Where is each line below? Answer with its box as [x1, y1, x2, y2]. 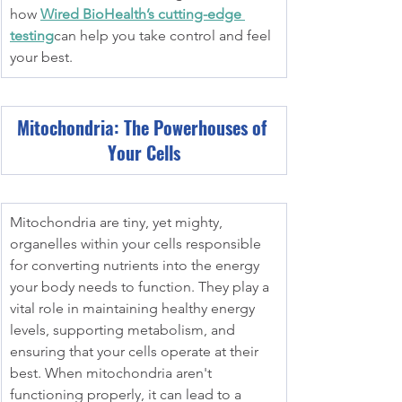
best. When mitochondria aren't [10, 364, 215, 381]
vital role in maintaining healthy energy [10, 300, 258, 317]
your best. [10, 48, 73, 66]
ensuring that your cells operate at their [10, 343, 262, 360]
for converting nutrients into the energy [10, 257, 263, 274]
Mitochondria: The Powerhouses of [16, 114, 271, 141]
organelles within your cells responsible [10, 235, 265, 252]
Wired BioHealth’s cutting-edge [40, 5, 245, 22]
